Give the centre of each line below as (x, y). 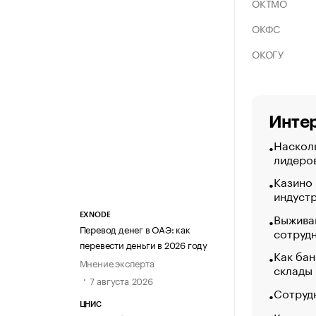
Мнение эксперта (117, 263)
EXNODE (95, 215)
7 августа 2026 (121, 280)
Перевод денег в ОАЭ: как (135, 229)
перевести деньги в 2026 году (143, 244)
